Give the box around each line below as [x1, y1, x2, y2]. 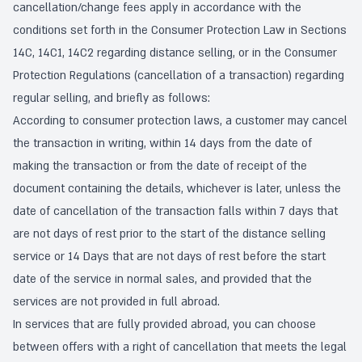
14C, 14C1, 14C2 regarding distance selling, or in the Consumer [13, 45, 337, 61]
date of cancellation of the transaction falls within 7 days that [13, 204, 338, 219]
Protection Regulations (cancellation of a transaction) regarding [13, 68, 344, 83]
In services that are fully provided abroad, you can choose [13, 317, 316, 332]
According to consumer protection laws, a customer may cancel [13, 113, 347, 128]
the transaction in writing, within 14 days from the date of [13, 136, 312, 151]
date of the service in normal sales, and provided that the [13, 271, 312, 287]
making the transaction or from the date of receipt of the [13, 158, 307, 174]
